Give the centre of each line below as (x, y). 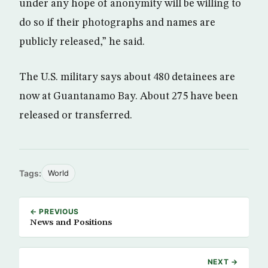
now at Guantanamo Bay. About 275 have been (129, 96)
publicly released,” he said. (82, 42)
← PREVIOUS (55, 211)
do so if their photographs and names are (117, 23)
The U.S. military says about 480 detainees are (127, 77)
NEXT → (223, 262)
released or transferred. (76, 115)
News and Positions (71, 223)
